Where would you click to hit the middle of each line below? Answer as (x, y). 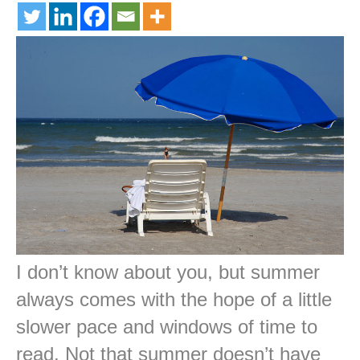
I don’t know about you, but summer (168, 272)
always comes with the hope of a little (174, 300)
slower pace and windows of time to (167, 327)
